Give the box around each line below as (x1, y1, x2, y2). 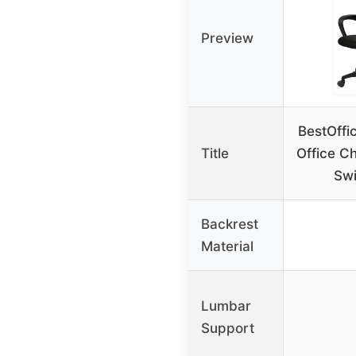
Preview (201, 30, 253, 47)
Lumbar (201, 298, 251, 315)
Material (201, 238, 253, 255)
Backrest (201, 216, 258, 233)
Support (201, 320, 254, 337)
